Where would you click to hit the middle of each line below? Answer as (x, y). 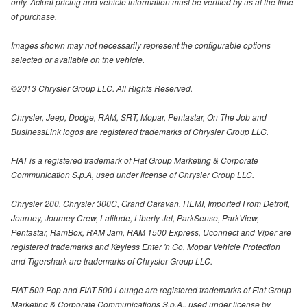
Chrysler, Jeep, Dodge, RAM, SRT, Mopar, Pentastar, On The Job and (139, 117)
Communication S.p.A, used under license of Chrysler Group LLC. (133, 175)
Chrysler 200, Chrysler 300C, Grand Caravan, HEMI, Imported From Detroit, (150, 204)
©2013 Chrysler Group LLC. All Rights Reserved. (102, 88)
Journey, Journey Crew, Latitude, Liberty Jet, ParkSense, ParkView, (135, 218)
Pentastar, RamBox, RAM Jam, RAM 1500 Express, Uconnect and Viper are (151, 232)
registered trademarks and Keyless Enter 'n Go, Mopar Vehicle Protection (146, 247)
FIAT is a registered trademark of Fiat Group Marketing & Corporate (135, 160)
